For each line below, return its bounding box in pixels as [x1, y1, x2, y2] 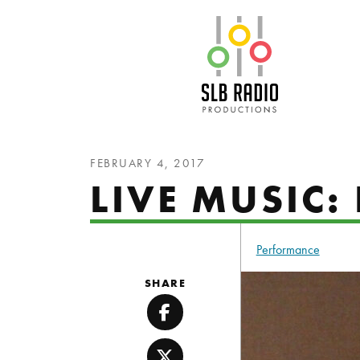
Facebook [163, 311, 241, 334]
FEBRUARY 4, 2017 [90, 155, 205, 171]
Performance [256, 241, 320, 258]
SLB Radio [277, 13, 357, 39]
